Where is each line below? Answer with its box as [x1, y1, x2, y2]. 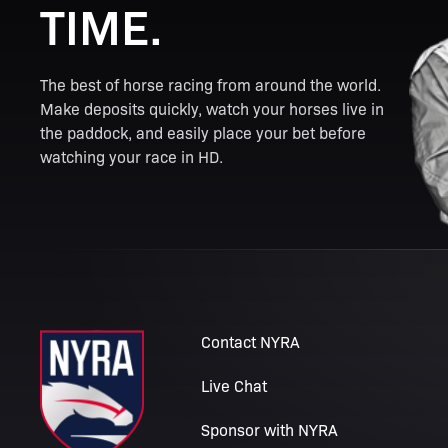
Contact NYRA [200, 331, 300, 352]
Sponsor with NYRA [200, 419, 338, 440]
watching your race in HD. [40, 146, 223, 167]
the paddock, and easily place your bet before [40, 122, 366, 143]
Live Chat [200, 375, 267, 396]
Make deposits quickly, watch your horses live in [40, 98, 384, 119]
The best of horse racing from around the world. [40, 74, 381, 95]
